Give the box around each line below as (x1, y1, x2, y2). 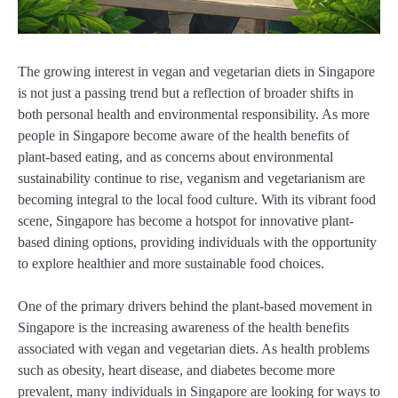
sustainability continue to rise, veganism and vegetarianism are (18, 171, 365, 187)
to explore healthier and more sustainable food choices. (18, 256, 324, 272)
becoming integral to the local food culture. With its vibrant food (18, 192, 376, 208)
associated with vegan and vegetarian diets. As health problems (18, 341, 370, 357)
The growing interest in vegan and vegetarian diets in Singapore (18, 64, 375, 80)
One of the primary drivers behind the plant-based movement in (18, 298, 372, 314)
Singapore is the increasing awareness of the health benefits (18, 320, 349, 336)
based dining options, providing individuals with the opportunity (18, 235, 377, 251)
